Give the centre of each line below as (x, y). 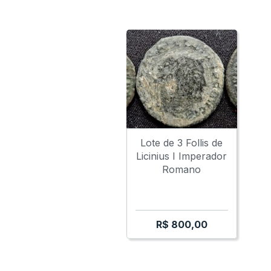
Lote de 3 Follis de (182, 143)
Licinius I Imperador (182, 156)
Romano (182, 170)
